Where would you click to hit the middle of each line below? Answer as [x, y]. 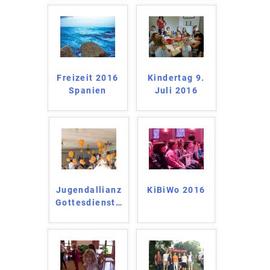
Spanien [88, 90]
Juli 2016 [176, 90]
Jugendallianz [89, 190]
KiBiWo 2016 [176, 190]
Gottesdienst [86, 202]
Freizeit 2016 [88, 77]
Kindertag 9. [176, 77]
